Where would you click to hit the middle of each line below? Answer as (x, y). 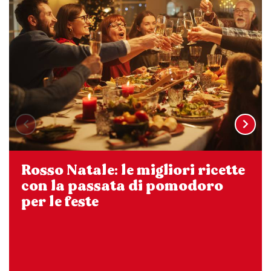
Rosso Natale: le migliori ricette (133, 171)
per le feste (60, 202)
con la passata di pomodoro (122, 186)
